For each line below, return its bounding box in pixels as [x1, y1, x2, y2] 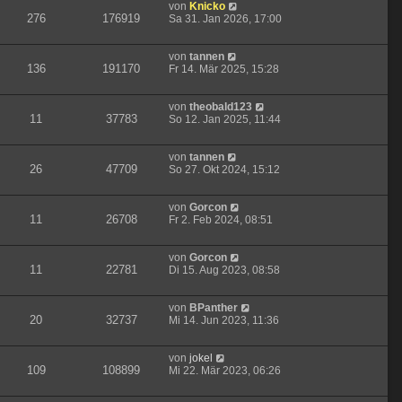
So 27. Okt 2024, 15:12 [169, 163, 280, 177]
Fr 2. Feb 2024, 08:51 [169, 214, 273, 227]
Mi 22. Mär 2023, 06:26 [169, 364, 281, 378]
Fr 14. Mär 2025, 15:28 [169, 63, 279, 76]
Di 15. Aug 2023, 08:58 [169, 264, 280, 277]
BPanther [189, 301, 238, 315]
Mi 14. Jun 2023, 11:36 [169, 314, 279, 328]
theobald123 [189, 100, 252, 114]
